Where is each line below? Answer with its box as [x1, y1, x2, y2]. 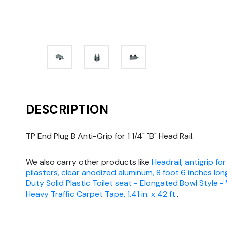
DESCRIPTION [26, 102, 109, 118]
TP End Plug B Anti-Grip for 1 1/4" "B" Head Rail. [26, 131, 194, 142]
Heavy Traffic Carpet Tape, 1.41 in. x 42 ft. [26, 188, 177, 200]
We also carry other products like [26, 157, 152, 168]
